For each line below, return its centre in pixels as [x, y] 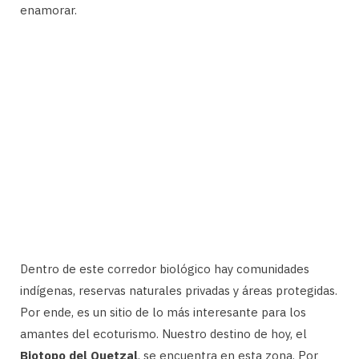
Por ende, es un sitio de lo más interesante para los [163, 312]
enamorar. [48, 10]
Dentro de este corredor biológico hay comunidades [165, 268]
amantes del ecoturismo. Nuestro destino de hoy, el [163, 333]
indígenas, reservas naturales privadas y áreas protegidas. [179, 290]
